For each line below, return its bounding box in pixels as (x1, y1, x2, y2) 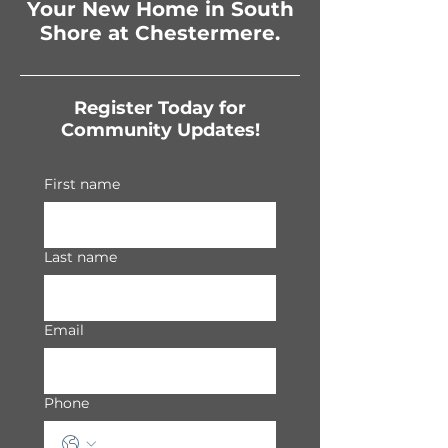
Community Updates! (60, 119, 260, 142)
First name (44, 175, 120, 194)
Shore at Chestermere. (40, 21, 280, 46)
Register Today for (74, 97, 246, 120)
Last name (44, 248, 117, 267)
